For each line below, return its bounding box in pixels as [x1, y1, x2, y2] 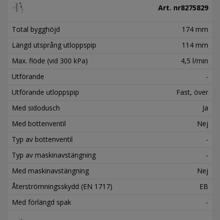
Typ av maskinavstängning [12, 150, 96, 160]
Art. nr [158, 2, 181, 12]
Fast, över [176, 87, 208, 97]
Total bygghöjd [12, 24, 60, 34]
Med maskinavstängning [12, 165, 89, 175]
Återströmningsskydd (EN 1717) [12, 181, 112, 191]
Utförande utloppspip [12, 87, 79, 97]
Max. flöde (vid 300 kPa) [12, 55, 88, 65]
